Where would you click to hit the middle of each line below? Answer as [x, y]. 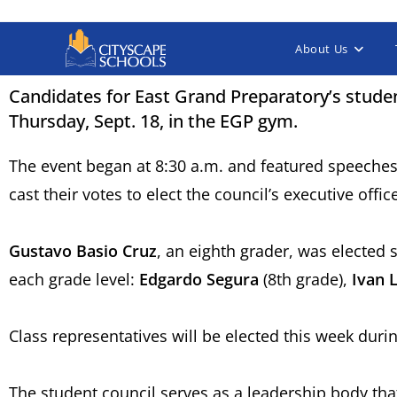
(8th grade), [305, 279]
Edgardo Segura [199, 279]
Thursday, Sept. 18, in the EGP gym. [153, 121]
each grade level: [74, 279]
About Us [322, 49]
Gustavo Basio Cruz [83, 251]
